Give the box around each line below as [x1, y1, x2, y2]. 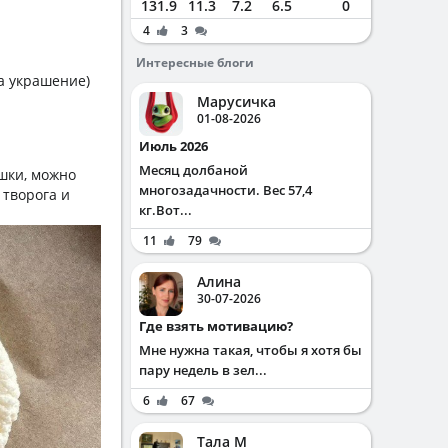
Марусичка [197, 92, 276, 111]
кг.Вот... [139, 201, 192, 219]
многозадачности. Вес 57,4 [139, 181, 312, 199]
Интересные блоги [136, 54, 254, 71]
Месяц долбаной [139, 161, 248, 179]
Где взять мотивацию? [146, 317, 293, 335]
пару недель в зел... [139, 361, 267, 379]
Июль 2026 [150, 137, 208, 155]
